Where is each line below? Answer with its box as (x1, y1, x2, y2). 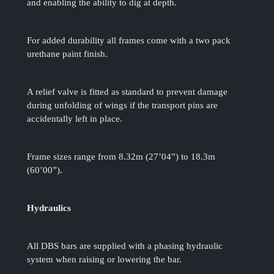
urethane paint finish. (27, 49, 108, 59)
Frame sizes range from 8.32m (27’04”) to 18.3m (27, 152, 216, 162)
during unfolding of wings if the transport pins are (27, 100, 218, 111)
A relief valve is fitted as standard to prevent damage (27, 87, 228, 97)
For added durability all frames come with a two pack (27, 35, 231, 46)
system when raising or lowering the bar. (27, 254, 182, 265)
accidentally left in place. (27, 114, 123, 124)
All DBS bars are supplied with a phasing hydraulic (27, 241, 223, 251)
